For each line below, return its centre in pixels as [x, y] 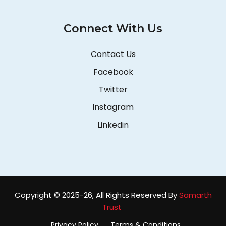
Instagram [113, 107]
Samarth [195, 195]
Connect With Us [113, 29]
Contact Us [113, 54]
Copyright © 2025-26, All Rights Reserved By [97, 195]
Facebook [113, 72]
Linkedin [113, 125]
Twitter [113, 90]
